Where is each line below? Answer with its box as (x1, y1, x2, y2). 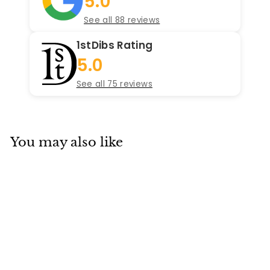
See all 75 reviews (76, 78, 152, 90)
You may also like (10, 134, 123, 150)
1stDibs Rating (76, 38, 153, 52)
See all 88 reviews (84, 14, 160, 26)
